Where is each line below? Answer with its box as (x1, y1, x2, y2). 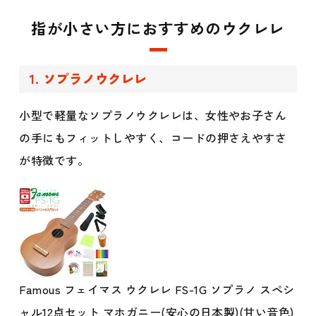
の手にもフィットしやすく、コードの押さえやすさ (19, 129, 287, 146)
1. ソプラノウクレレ (30, 69, 147, 87)
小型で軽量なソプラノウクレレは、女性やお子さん (19, 107, 287, 123)
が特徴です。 (19, 152, 90, 169)
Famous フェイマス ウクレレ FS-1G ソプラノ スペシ (19, 281, 295, 298)
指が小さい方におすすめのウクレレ (31, 17, 285, 39)
